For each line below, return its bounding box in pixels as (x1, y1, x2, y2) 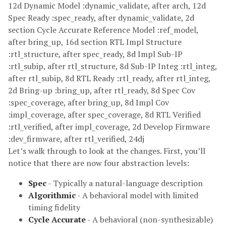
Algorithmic (28, 190, 76, 201)
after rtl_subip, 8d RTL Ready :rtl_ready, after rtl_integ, (8, 73, 210, 84)
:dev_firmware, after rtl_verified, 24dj (8, 133, 144, 145)
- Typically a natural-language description (46, 178, 203, 189)
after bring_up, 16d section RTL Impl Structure (8, 36, 182, 48)
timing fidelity (28, 202, 80, 213)
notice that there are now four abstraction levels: (8, 157, 189, 169)
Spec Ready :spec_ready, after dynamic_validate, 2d (8, 12, 194, 24)
